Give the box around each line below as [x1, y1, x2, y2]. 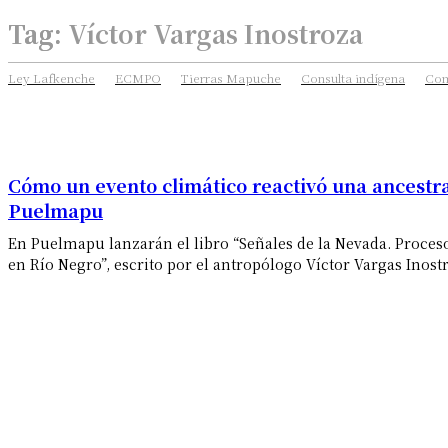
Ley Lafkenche [8, 69, 95, 87]
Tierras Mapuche [181, 69, 281, 87]
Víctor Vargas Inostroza [68, 15, 363, 52]
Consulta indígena [301, 69, 405, 87]
